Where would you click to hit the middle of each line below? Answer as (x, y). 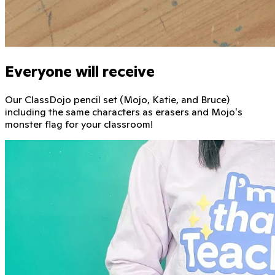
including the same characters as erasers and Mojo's (124, 111)
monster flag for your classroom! (79, 124)
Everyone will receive (80, 71)
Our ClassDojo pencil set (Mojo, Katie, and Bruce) (117, 99)
